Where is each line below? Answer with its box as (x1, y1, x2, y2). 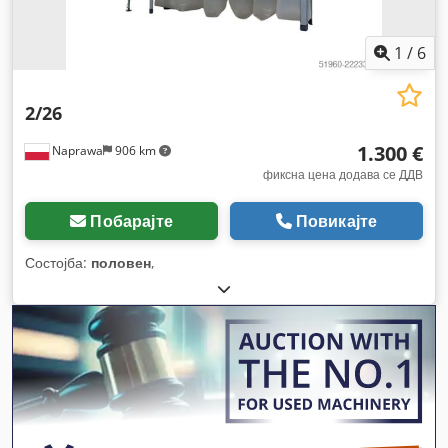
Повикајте (295, 210, 378, 232)
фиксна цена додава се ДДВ (263, 166, 423, 183)
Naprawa (49, 142, 103, 159)
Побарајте (90, 210, 173, 232)
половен (91, 253, 151, 272)
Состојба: (25, 253, 91, 272)
